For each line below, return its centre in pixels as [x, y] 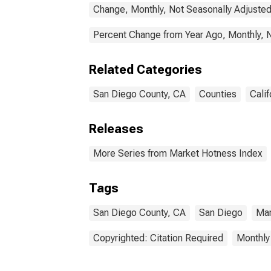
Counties [218, 94]
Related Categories [145, 70]
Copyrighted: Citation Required [158, 238]
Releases [116, 129]
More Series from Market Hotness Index [178, 153]
